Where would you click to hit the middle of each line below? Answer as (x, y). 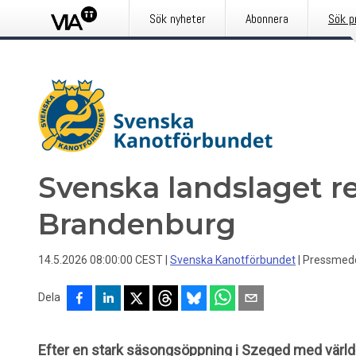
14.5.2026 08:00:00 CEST (101, 260)
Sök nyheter (177, 19)
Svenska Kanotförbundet (233, 260)
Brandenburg (137, 224)
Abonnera (267, 19)
